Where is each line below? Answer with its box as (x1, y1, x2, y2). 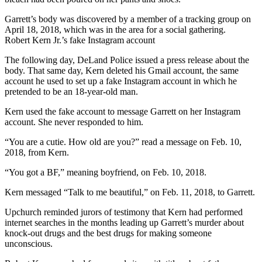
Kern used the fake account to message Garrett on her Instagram (5, 106, 240, 116)
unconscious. (5, 238, 53, 249)
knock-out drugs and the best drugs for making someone (5, 227, 212, 238)
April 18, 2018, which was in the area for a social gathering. (5, 24, 226, 35)
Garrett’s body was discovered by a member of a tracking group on (5, 13, 251, 24)
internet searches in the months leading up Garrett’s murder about (5, 217, 244, 227)
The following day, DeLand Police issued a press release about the (5, 54, 249, 65)
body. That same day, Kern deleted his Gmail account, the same (5, 65, 239, 75)
